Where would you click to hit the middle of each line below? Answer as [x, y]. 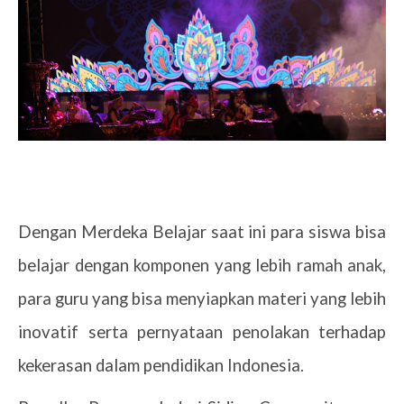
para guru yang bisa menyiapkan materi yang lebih [202, 298]
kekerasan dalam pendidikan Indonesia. [161, 365]
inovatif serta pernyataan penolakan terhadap [202, 331]
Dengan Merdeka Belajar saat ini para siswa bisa [202, 231]
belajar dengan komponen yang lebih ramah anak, [202, 265]
